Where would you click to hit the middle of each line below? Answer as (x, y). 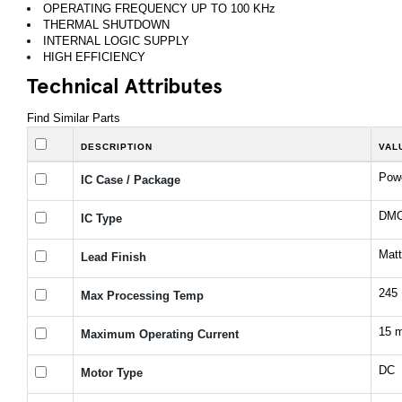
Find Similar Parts (74, 118)
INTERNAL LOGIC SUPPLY (116, 40)
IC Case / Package (131, 179)
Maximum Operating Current (160, 334)
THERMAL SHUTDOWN (106, 24)
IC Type (101, 218)
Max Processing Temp (142, 295)
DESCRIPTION (117, 146)
